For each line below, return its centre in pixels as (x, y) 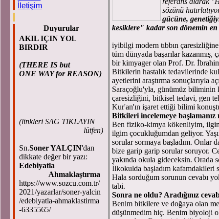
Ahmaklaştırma (60, 174)
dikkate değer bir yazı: (54, 157)
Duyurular (61, 28)
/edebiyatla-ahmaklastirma (59, 201)
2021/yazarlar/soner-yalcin (60, 192)
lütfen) (61, 130)
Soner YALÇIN (55, 148)
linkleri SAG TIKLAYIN (58, 121)
